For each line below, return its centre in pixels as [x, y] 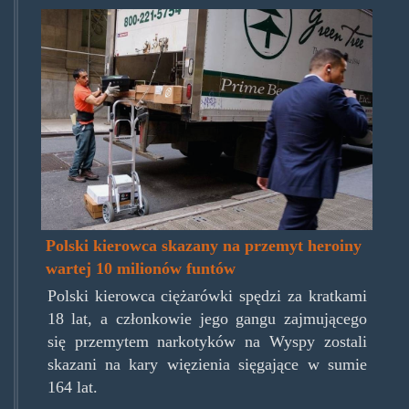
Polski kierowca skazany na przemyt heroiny [204, 245]
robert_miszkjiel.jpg [160, 25]
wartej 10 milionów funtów [141, 268]
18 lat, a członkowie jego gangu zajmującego [207, 318]
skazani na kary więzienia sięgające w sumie [207, 364]
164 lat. [72, 387]
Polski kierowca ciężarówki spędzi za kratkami [207, 295]
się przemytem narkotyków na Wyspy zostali [207, 341]
